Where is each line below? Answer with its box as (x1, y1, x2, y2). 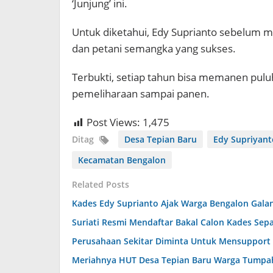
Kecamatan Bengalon (78, 154, 166, 166)
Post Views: (87, 115, 140, 130)
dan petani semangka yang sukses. (72, 41, 236, 56)
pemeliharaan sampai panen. (72, 87, 210, 101)
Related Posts (72, 179, 129, 191)
